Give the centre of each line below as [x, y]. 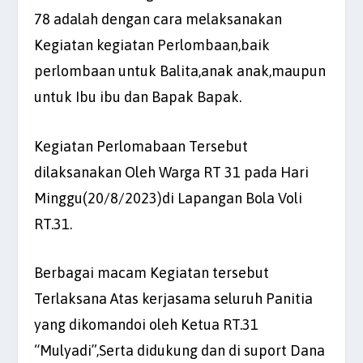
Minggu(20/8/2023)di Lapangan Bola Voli [169, 198]
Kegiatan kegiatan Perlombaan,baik [152, 45]
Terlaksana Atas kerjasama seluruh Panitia [174, 299]
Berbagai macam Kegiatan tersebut [152, 273]
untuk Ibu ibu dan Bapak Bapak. [138, 96]
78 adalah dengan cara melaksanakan [158, 19]
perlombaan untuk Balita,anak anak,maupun [180, 70]
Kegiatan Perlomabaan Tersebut [141, 146]
